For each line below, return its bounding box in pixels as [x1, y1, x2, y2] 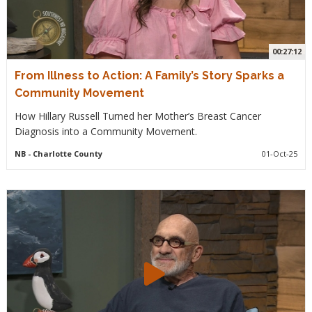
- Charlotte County [25, 148, 102, 159]
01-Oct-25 [262, 148, 298, 159]
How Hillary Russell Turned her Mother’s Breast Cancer [14, 109, 261, 123]
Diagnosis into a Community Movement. [14, 124, 197, 138]
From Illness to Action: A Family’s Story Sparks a [14, 68, 284, 82]
